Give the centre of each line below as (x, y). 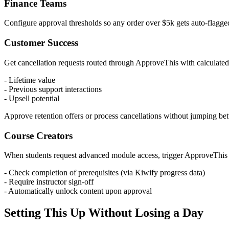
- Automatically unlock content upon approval (78, 191)
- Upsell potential (32, 98)
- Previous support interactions (53, 89)
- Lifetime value (30, 80)
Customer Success (41, 43)
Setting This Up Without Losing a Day (104, 213)
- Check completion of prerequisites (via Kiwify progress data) (105, 173)
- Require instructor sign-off (49, 182)
